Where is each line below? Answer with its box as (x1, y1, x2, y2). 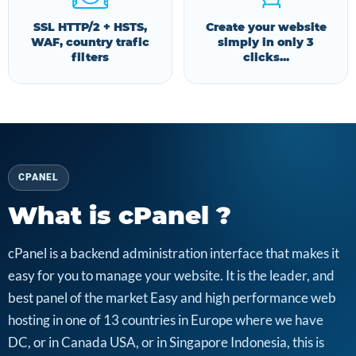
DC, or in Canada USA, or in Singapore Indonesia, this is (8, 334, 324, 350)
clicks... (242, 50, 289, 64)
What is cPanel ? (8, 200, 231, 230)
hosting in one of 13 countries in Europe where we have (8, 311, 323, 328)
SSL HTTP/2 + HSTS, (33, 20, 147, 34)
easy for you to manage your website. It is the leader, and (8, 267, 335, 284)
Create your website (205, 20, 327, 34)
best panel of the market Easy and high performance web (8, 289, 336, 306)
